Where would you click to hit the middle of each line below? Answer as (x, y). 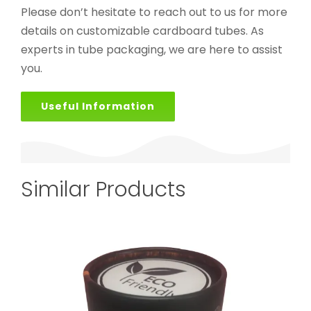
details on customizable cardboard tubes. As (142, 31)
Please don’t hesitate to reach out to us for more (154, 12)
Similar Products (103, 190)
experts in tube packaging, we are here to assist (152, 49)
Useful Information (98, 106)
